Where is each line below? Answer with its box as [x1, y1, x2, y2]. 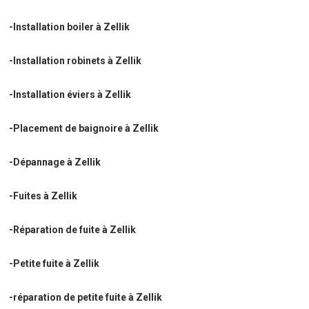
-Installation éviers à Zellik [9, 88, 132, 100]
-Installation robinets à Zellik [9, 54, 142, 66]
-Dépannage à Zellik [9, 156, 101, 168]
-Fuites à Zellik [9, 190, 78, 201]
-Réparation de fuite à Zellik [9, 223, 137, 235]
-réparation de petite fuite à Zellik [9, 291, 163, 303]
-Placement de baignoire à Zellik [9, 122, 159, 134]
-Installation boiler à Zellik [9, 21, 130, 32]
